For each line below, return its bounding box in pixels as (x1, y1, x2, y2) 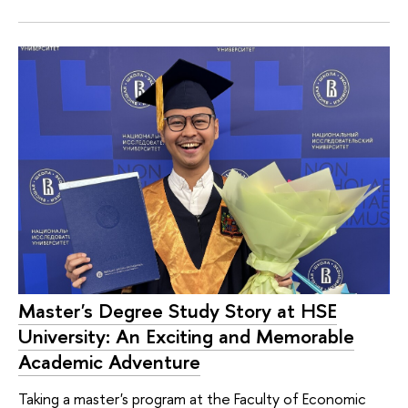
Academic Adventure (18, 348, 200, 376)
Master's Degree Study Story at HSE (18, 297, 337, 325)
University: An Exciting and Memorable (18, 322, 354, 351)
